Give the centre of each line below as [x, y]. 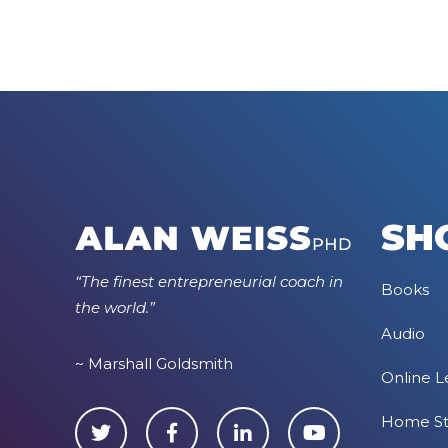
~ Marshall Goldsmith [154, 363]
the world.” [115, 307]
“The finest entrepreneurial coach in [209, 281]
